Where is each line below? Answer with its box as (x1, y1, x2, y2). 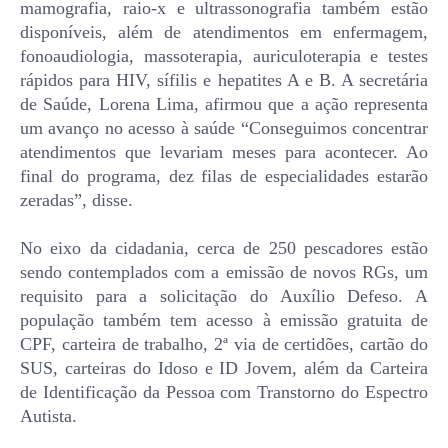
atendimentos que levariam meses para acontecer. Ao (20, 141, 428, 162)
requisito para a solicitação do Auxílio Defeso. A (20, 285, 428, 306)
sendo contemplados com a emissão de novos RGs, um (20, 261, 428, 282)
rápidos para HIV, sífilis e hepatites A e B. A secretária (20, 69, 428, 90)
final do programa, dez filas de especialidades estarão (20, 165, 428, 186)
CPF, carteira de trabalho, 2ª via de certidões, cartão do (20, 333, 428, 354)
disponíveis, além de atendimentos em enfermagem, (20, 21, 428, 42)
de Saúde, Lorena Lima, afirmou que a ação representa (20, 93, 428, 114)
